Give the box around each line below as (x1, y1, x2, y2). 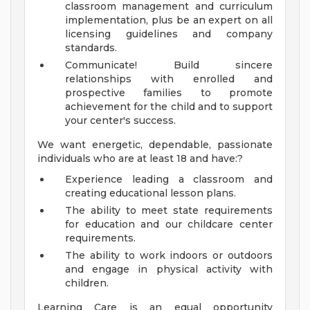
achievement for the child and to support (65, 100, 273, 113)
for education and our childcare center (65, 218, 273, 231)
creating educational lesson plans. (65, 187, 236, 200)
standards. (65, 42, 117, 55)
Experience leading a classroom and (65, 173, 273, 186)
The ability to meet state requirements (65, 204, 273, 217)
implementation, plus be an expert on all (65, 14, 273, 27)
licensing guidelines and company (65, 28, 273, 41)
